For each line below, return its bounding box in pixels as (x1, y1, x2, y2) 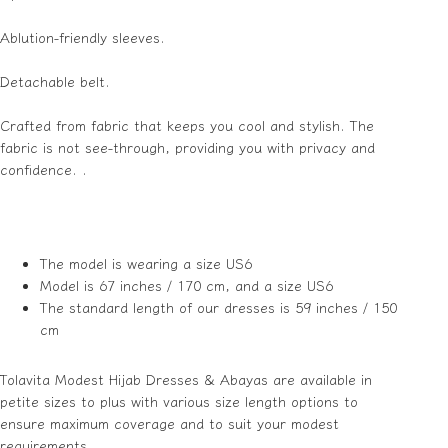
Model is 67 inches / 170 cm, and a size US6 (40, 275, 333, 296)
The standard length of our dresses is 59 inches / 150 (40, 297, 397, 318)
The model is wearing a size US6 (40, 253, 252, 274)
